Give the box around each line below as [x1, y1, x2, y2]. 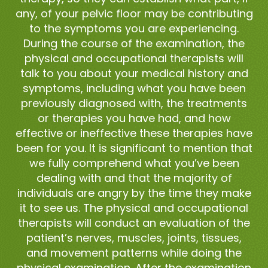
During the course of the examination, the [23, 35, 245, 51]
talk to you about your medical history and [20, 65, 248, 81]
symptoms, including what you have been [22, 80, 246, 96]
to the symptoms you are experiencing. [29, 20, 239, 36]
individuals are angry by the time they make [17, 185, 251, 200]
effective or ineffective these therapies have [16, 125, 252, 141]
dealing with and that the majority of [36, 170, 232, 185]
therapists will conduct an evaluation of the [18, 215, 250, 230]
